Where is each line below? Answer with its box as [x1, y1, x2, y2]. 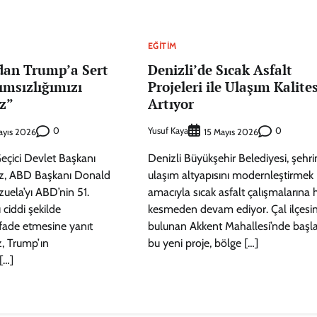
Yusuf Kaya [147, 125, 188, 137]
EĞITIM [147, 40, 177, 51]
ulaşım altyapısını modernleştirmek [147, 168, 313, 183]
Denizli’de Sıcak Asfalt [147, 60, 292, 79]
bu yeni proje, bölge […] [147, 236, 258, 250]
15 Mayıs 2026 [203, 127, 258, 138]
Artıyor [147, 94, 194, 113]
